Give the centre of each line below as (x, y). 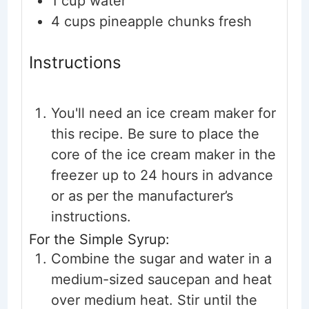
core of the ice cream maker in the (163, 155)
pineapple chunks (157, 22)
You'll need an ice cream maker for (163, 113)
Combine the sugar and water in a (161, 259)
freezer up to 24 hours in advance (162, 176)
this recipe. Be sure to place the (155, 134)
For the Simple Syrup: (99, 240)
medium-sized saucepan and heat (161, 280)
